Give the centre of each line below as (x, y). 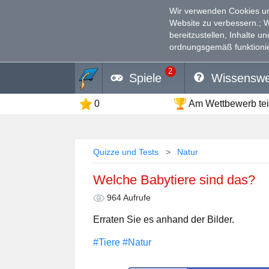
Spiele (145, 78)
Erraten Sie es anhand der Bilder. (164, 219)
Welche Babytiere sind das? (174, 180)
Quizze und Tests (126, 152)
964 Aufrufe (128, 198)
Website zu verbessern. (214, 23)
